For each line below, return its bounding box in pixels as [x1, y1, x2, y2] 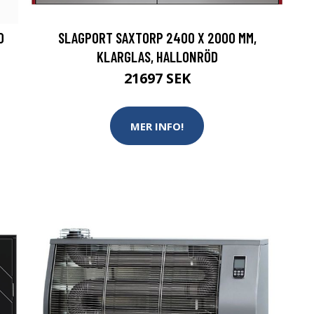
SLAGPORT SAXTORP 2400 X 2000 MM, [57, 29, 257, 46]
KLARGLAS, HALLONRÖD [96, 48, 218, 65]
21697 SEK [123, 69, 191, 88]
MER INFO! [130, 118, 184, 133]
